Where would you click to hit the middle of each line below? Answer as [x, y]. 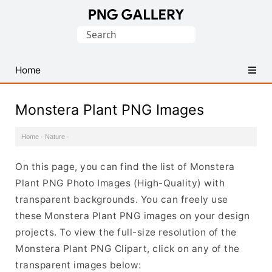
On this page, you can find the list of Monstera [125, 167]
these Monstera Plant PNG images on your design [132, 216]
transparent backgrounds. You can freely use [122, 199]
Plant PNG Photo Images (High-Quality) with [120, 183]
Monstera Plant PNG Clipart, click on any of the [127, 249]
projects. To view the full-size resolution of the [126, 232]
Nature [55, 137]
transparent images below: [78, 265]
